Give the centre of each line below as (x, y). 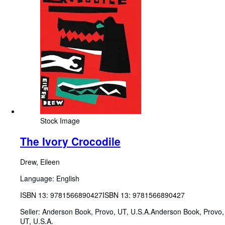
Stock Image (60, 120)
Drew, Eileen (40, 162)
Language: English (50, 179)
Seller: (31, 212)
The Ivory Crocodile (70, 141)
